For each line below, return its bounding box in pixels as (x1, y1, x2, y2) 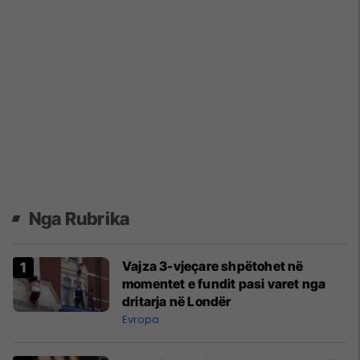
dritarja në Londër (122, 293, 231, 310)
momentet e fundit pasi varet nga (122, 276, 326, 292)
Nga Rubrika (29, 208, 130, 230)
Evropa (122, 312, 159, 328)
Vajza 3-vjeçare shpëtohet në (122, 258, 304, 275)
